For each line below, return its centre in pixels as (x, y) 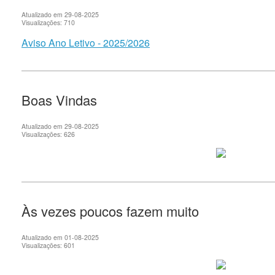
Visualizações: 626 (48, 134)
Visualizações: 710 (48, 23)
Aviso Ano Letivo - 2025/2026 (86, 42)
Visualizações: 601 (48, 246)
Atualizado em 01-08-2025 (60, 238)
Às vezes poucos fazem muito (110, 211)
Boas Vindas (59, 99)
